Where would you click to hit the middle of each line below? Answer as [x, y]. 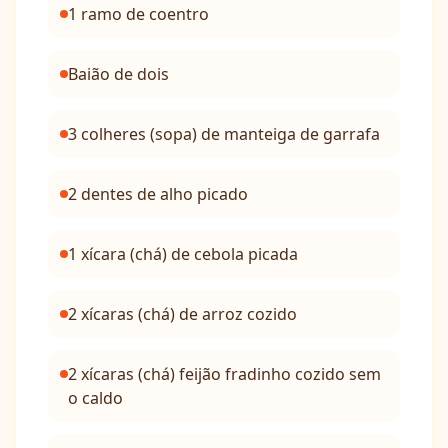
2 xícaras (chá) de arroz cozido [182, 314]
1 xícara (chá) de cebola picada [183, 254]
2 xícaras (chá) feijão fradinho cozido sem [224, 374]
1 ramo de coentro [138, 14]
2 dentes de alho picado [158, 194]
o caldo [95, 398]
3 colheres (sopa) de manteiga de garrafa [224, 134]
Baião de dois [118, 74]
